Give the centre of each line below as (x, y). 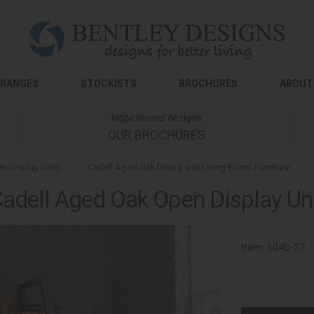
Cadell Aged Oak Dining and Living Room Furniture (188, 167)
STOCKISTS (109, 83)
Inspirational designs (156, 118)
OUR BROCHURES (156, 135)
